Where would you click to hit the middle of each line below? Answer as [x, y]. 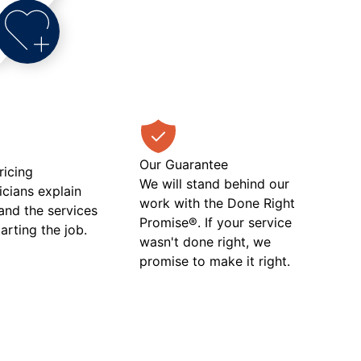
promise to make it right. [214, 261]
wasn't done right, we [205, 241]
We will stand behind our [214, 183]
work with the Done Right [217, 203]
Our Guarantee [183, 164]
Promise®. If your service [215, 222]
